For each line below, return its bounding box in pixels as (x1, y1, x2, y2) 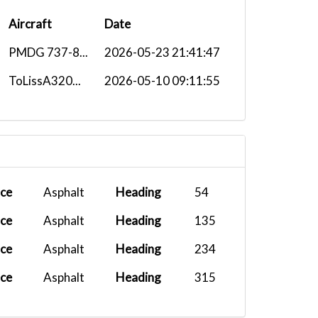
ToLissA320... (9, 73, 81, 88)
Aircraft (9, 16, 52, 31)
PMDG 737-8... (9, 45, 88, 60)
